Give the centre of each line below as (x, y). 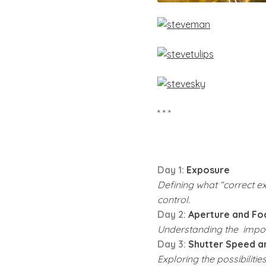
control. (174, 200)
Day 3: (172, 244)
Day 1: (171, 170)
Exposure (207, 170)
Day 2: (172, 215)
